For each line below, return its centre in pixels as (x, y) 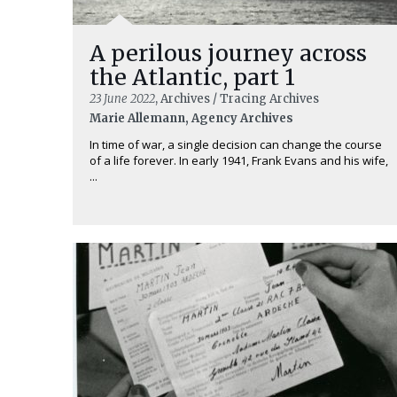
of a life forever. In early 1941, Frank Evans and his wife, (239, 161)
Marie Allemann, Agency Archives (191, 119)
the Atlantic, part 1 (192, 78)
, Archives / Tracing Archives (237, 99)
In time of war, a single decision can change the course (236, 145)
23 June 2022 (122, 99)
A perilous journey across (228, 54)
